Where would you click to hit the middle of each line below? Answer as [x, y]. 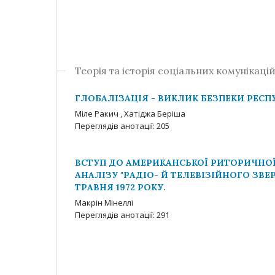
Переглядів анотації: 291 [122, 215]
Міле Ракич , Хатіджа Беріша [130, 114]
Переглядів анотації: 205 [122, 126]
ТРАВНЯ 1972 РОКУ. [120, 187]
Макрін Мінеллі [104, 203]
